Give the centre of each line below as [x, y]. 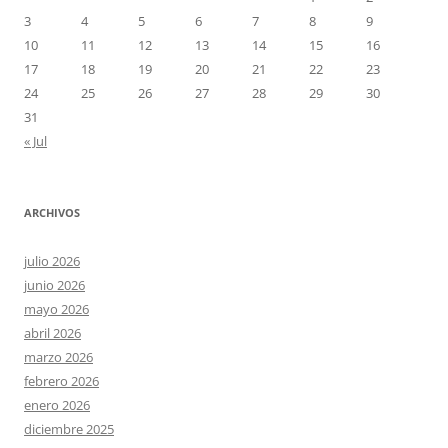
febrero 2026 [61, 380]
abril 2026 [52, 332]
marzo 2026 [58, 356]
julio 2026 [52, 260]
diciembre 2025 [69, 428]
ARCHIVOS [52, 212]
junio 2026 [54, 284]
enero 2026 [57, 404]
